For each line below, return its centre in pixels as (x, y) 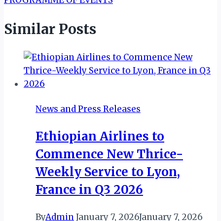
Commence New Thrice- (109, 154)
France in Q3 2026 (89, 189)
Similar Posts (50, 29)
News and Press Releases (88, 109)
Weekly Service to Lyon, (108, 172)
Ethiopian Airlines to (100, 136)
